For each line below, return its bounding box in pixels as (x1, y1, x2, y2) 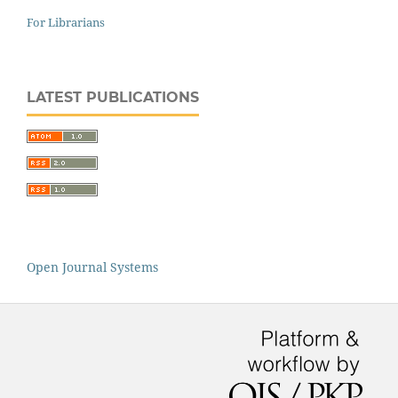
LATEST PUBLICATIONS (27, 89, 199, 107)
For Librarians (27, 14, 105, 31)
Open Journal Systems (27, 259, 158, 276)
